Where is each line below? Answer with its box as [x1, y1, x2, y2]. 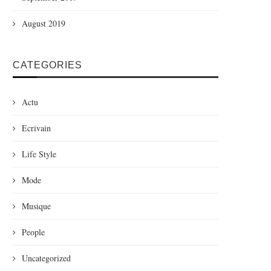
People [22, 226, 45, 238]
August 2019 [22, 18, 65, 29]
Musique [22, 200, 51, 212]
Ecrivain [22, 122, 51, 134]
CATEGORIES [13, 60, 82, 70]
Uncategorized [22, 252, 71, 264]
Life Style [22, 148, 56, 160]
